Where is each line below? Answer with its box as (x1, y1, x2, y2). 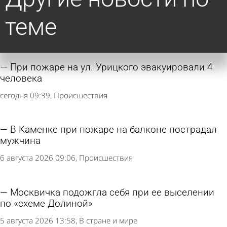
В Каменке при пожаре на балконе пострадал (10, 124, 217, 136)
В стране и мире (79, 215, 137, 225)
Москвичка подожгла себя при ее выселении (10, 186, 214, 198)
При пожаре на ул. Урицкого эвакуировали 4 (10, 62, 213, 73)
